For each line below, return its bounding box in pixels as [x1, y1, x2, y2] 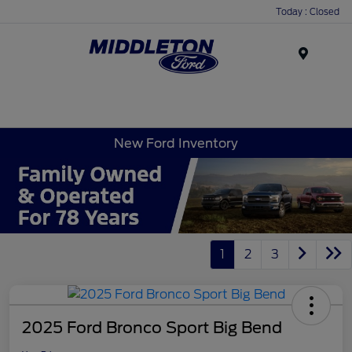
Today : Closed [276, 5, 339, 17]
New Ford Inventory [114, 135, 238, 151]
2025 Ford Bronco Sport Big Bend [22, 317, 282, 337]
